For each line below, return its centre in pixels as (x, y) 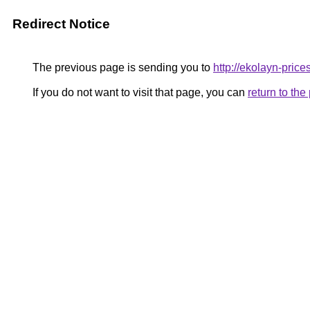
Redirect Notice (61, 24)
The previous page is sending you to (121, 67)
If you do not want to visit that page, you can (139, 92)
